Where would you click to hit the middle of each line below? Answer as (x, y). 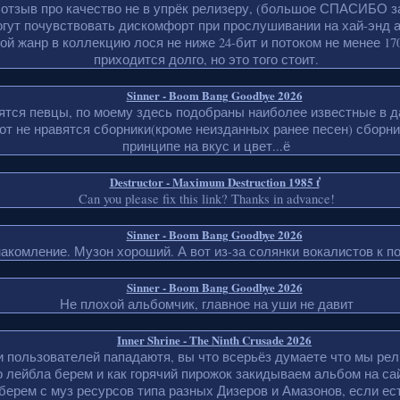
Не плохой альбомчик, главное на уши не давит (206, 304)
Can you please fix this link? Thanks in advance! (206, 199)
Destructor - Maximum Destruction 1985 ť (214, 182)
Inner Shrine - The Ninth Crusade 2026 (214, 340)
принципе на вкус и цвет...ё (206, 146)
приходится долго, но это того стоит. (206, 60)
